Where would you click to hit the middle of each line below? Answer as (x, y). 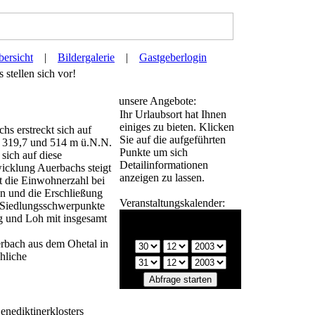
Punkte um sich (154, 152)
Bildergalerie (86, 57)
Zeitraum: (180, 230)
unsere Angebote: (157, 101)
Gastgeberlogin (173, 57)
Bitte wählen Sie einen (180, 218)
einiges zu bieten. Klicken (177, 127)
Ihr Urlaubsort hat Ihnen (173, 114)
